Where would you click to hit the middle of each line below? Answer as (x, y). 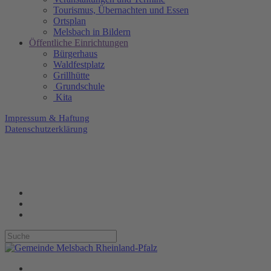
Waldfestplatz (79, 64)
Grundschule (79, 86)
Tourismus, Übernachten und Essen (121, 10)
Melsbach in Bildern (92, 32)
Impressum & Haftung (47, 118)
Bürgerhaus (75, 54)
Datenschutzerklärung (46, 129)
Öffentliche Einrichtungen (79, 43)
